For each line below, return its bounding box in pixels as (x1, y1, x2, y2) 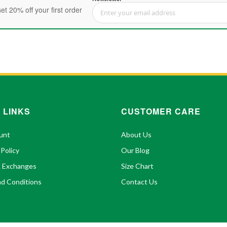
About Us (121, 130, 152, 139)
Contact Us (121, 177, 158, 186)
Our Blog (121, 145, 149, 155)
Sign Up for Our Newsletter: (91, 11, 173, 19)
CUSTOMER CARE (121, 105, 201, 117)
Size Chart (121, 161, 154, 170)
